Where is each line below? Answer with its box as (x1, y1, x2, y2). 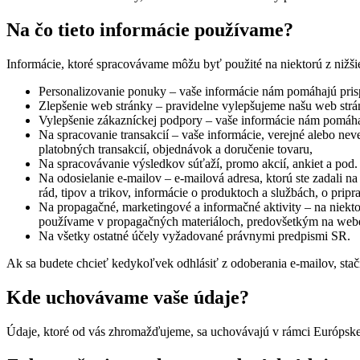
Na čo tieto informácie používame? (6, 19, 293, 41)
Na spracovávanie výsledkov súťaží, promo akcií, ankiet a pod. (39, 156, 358, 170)
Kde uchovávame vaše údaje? (6, 286, 249, 308)
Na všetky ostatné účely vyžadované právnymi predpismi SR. (39, 228, 350, 243)
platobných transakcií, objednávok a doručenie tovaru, (39, 141, 313, 156)
